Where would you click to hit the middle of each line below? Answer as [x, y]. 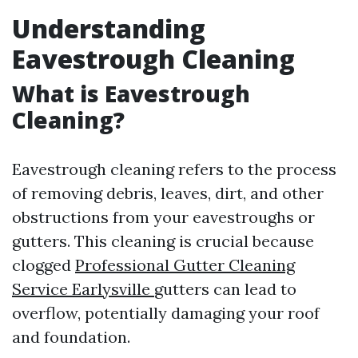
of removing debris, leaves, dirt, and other [168, 193]
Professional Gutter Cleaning [185, 265]
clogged [44, 265]
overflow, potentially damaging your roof [166, 313]
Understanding [109, 28]
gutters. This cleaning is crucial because [163, 241]
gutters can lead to [225, 289]
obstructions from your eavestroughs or [163, 217]
